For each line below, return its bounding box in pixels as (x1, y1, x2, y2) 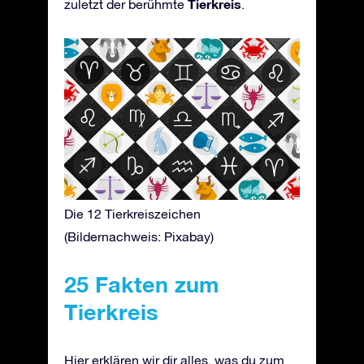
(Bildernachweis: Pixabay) (64, 228, 214, 244)
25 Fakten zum (64, 271, 219, 297)
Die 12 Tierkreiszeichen (64, 206, 201, 221)
